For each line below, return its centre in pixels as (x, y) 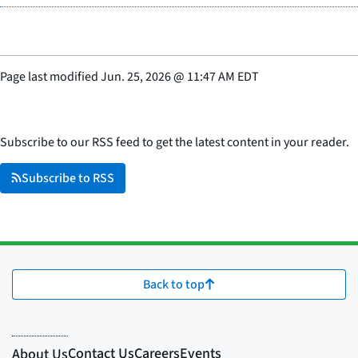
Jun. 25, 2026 (136, 76)
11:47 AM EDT (223, 76)
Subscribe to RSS (68, 178)
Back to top (174, 284)
